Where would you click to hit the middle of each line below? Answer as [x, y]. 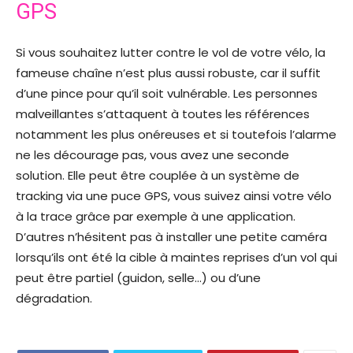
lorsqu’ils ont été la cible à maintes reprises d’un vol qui [176, 258]
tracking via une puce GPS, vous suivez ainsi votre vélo [174, 196]
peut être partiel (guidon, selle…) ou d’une [138, 278]
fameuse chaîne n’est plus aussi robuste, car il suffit [168, 73]
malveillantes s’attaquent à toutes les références [163, 114]
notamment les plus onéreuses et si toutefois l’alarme [176, 135]
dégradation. [54, 299]
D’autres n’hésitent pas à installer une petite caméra [171, 237]
